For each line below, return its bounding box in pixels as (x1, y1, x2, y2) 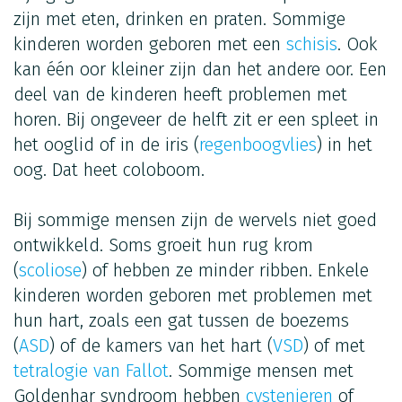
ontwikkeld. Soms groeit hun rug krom (13, 233, 313, 256)
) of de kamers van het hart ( (49, 334, 273, 356)
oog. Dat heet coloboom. (13, 158, 210, 180)
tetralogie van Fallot (13, 359, 169, 381)
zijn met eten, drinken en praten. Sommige (13, 7, 345, 30)
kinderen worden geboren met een (13, 32, 286, 55)
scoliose (19, 258, 82, 281)
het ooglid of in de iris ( (13, 133, 199, 155)
